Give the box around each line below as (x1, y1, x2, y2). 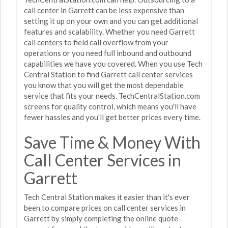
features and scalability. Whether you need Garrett (24, 26, 195, 36)
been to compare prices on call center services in (24, 203, 186, 212)
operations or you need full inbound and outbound (24, 48, 191, 58)
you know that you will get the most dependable (24, 80, 184, 90)
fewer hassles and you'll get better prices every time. (24, 112, 201, 122)
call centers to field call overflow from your (24, 37, 168, 47)
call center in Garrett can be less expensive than (24, 5, 184, 15)
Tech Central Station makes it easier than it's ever (24, 192, 190, 202)
